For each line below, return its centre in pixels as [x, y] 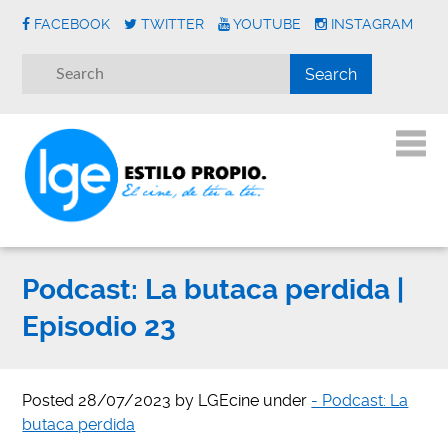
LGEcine [229, 401]
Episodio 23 [99, 327]
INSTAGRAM [372, 24]
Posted [50, 401]
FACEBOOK [72, 24]
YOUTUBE [267, 24]
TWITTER [173, 24]
